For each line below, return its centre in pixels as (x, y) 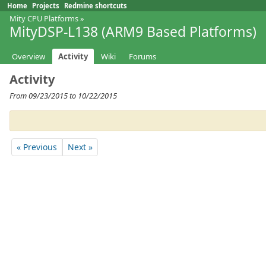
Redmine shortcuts (96, 6)
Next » (80, 147)
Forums (142, 57)
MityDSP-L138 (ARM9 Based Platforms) (133, 31)
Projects (46, 6)
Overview (28, 57)
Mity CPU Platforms (44, 18)
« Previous (37, 147)
